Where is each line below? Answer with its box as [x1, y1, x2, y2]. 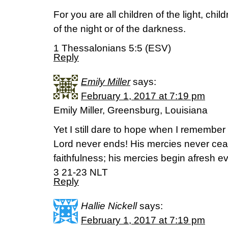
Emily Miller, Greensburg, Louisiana [53, 105, 208, 116]
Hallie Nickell [81, 201, 137, 211]
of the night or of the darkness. [53, 23, 186, 34]
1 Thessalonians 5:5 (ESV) [53, 43, 171, 53]
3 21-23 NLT [53, 167, 108, 178]
